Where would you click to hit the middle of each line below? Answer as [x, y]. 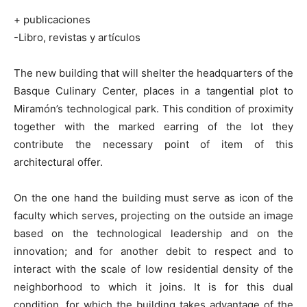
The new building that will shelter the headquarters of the [153, 73]
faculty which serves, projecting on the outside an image [153, 215]
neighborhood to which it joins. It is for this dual [153, 286]
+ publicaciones [52, 19]
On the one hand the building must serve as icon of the [153, 197]
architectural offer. [58, 162]
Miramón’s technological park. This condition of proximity [153, 108]
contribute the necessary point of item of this [153, 144]
